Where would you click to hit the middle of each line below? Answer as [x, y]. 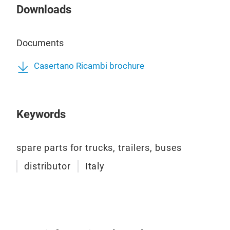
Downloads [44, 10]
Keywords [41, 114]
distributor [47, 166]
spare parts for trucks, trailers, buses [99, 148]
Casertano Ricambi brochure [89, 66]
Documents [40, 43]
